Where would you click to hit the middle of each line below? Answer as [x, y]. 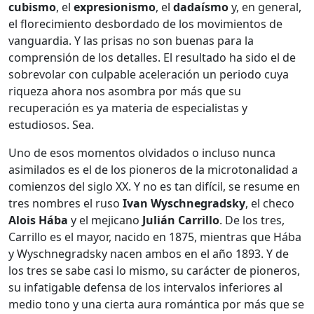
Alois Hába [38, 220]
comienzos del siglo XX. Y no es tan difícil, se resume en [154, 186]
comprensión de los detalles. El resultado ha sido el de [152, 57]
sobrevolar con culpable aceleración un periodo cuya [149, 74]
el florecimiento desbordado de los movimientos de [145, 23]
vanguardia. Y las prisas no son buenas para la [131, 40]
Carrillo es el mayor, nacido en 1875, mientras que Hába [155, 237]
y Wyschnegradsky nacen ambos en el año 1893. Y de [149, 253]
